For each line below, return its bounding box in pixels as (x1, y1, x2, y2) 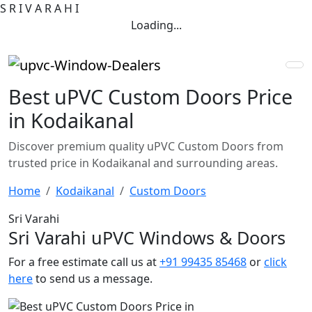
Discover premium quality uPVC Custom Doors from (8, 138, 283, 154)
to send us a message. (33, 270, 153, 286)
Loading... (130, 17, 182, 33)
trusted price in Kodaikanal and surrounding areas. (8, 155, 278, 171)
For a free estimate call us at (8, 253, 159, 270)
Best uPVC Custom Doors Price (8, 82, 292, 110)
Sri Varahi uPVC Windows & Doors (8, 225, 286, 249)
